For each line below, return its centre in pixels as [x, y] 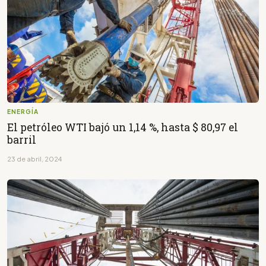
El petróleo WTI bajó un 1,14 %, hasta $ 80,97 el [123, 127]
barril [22, 140]
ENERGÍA [23, 111]
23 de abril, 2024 [34, 159]
